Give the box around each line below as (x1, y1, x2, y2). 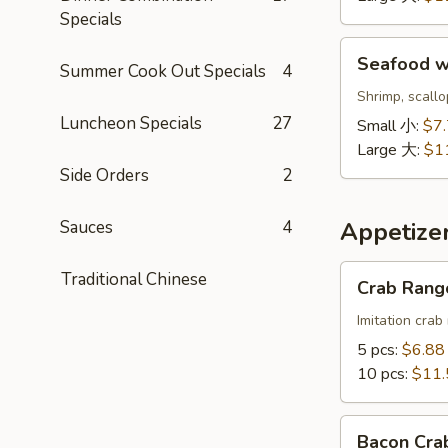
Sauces (60, 216, 113, 239)
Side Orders (60, 164, 149, 187)
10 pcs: (357, 363, 412, 385)
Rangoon (340, 286, 402, 308)
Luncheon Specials (60, 112, 202, 135)
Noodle (340, 86, 392, 108)
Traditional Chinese (57, 268, 208, 291)
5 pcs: (357, 339, 402, 361)
